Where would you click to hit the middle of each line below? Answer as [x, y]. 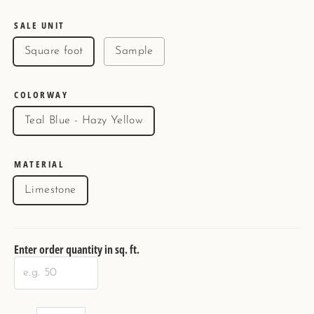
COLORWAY [41, 95]
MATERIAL [39, 164]
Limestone [50, 190]
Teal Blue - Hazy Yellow [84, 121]
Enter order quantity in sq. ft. [77, 250]
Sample [134, 52]
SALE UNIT [40, 26]
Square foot [54, 52]
